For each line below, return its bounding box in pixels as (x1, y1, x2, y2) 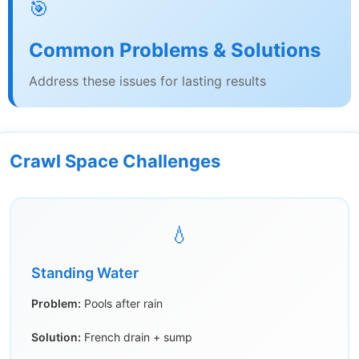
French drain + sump (81, 330, 192, 345)
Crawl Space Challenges (10, 151, 220, 172)
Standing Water (31, 264, 139, 282)
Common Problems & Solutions (29, 38, 321, 63)
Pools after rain (81, 296, 163, 311)
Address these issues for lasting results (29, 73, 266, 90)
